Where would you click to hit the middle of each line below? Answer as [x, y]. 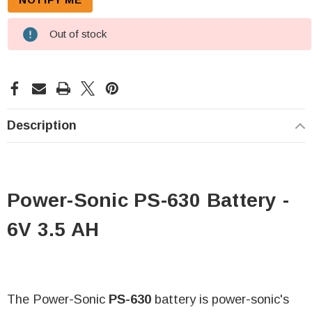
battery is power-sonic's [220, 299]
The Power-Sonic [58, 299]
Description [42, 126]
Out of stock [78, 34]
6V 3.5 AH [53, 230]
